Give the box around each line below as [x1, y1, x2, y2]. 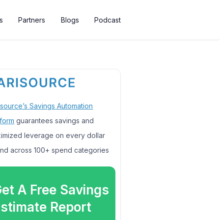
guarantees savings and [14, 116, 94, 125]
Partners [18, 16, 46, 24]
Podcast [94, 16, 121, 24]
